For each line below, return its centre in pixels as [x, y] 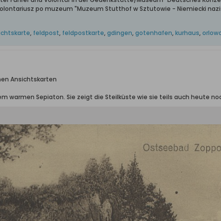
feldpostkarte [83, 33]
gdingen [120, 33]
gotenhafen [154, 33]
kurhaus [187, 33]
